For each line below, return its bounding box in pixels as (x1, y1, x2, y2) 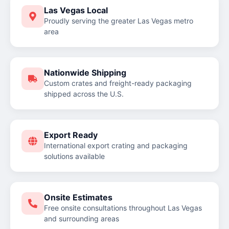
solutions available (44, 151, 105, 161)
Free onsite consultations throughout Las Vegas (44, 203, 202, 212)
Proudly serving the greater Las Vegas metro (44, 16, 193, 25)
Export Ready (44, 129, 98, 140)
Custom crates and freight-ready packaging (44, 78, 192, 87)
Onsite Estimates (44, 192, 112, 202)
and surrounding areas (44, 214, 119, 223)
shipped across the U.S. (44, 89, 124, 98)
